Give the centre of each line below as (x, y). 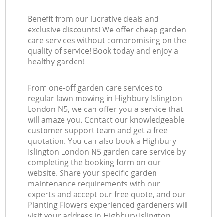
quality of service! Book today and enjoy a (103, 51)
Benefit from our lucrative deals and (93, 19)
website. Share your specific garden (93, 173)
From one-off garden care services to (95, 88)
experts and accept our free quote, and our (107, 194)
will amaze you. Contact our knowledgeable (106, 120)
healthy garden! (56, 62)
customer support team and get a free (98, 131)
